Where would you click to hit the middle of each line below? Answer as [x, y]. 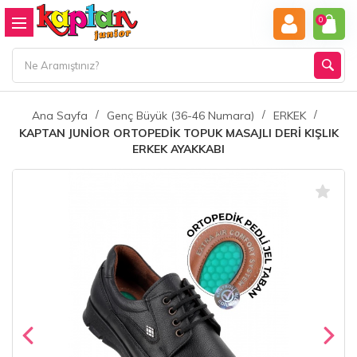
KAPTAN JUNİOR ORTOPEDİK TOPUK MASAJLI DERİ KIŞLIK [178, 133]
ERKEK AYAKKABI [178, 149]
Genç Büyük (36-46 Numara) [180, 116]
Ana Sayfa [60, 116]
